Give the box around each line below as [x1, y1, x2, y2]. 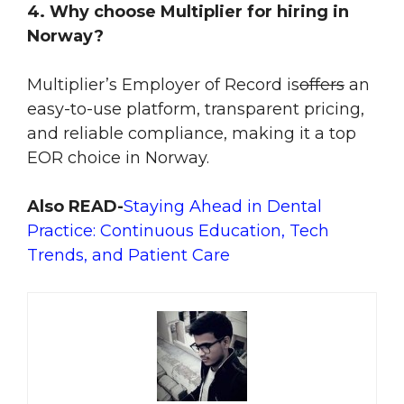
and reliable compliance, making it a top [27, 124, 356, 144]
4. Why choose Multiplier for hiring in [27, 2, 349, 23]
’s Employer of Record [106, 75, 282, 96]
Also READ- [27, 197, 124, 217]
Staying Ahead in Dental [124, 197, 322, 217]
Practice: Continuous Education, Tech [27, 221, 329, 242]
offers [299, 75, 344, 96]
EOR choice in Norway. [27, 148, 209, 169]
